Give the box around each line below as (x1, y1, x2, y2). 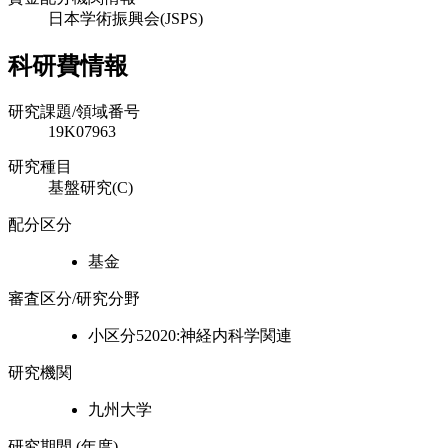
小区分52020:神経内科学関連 (88, 326, 292, 344)
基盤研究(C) (48, 178, 133, 196)
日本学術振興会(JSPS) (48, 9, 203, 27)
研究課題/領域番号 (8, 102, 140, 120)
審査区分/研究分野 (8, 289, 140, 307)
